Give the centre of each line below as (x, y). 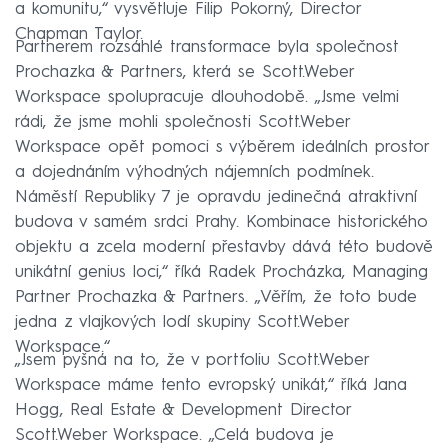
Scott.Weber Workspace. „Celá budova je (174, 435)
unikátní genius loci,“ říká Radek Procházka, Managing (221, 272)
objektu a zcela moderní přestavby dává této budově (224, 247)
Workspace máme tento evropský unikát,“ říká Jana (211, 385)
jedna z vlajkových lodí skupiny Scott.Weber (182, 322)
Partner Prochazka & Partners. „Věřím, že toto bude (216, 297)
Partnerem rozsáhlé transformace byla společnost (207, 47)
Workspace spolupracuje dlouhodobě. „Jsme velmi (207, 97)
